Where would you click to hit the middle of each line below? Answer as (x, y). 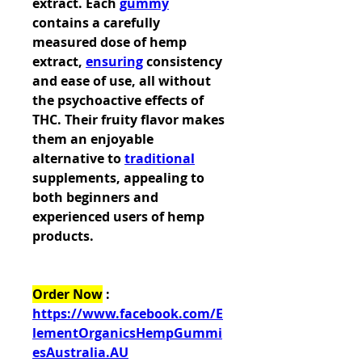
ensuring (114, 61)
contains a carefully (96, 23)
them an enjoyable (93, 139)
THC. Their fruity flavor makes (128, 120)
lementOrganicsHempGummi (127, 333)
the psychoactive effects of (118, 100)
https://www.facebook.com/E (128, 314)
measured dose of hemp (109, 42)
